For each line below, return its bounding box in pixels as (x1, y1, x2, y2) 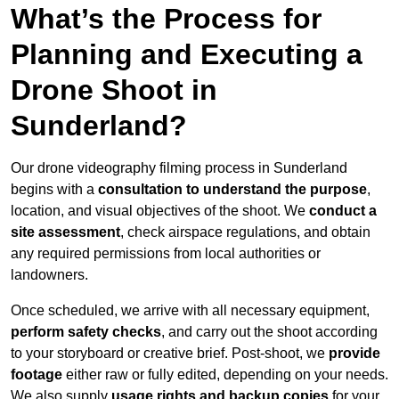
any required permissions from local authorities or (11, 246, 321, 262)
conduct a (309, 203, 377, 219)
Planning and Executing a (11, 38, 362, 71)
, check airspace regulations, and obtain (120, 224, 370, 240)
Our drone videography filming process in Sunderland (11, 160, 347, 176)
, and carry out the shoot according (161, 324, 378, 340)
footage (11, 367, 66, 383)
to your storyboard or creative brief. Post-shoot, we (11, 346, 329, 362)
